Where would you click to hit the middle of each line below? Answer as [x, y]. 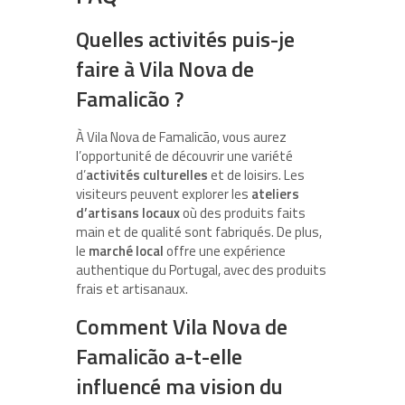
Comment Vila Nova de [182, 327]
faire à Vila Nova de [165, 69]
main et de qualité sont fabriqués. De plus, [199, 232]
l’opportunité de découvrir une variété [184, 156]
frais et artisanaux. [132, 289]
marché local [126, 251]
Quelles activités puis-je [185, 39]
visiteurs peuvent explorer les [164, 194]
